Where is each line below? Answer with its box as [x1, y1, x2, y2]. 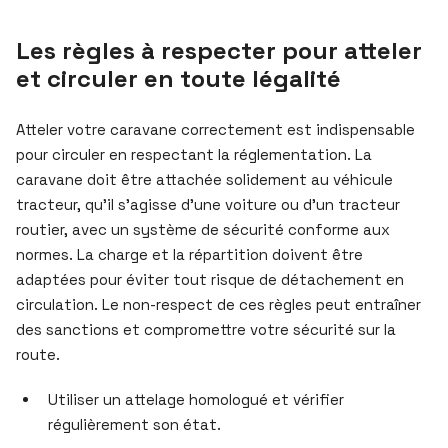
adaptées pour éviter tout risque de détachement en [16, 269, 404, 289]
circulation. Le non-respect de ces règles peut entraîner [16, 294, 421, 314]
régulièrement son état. [48, 414, 221, 434]
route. [16, 344, 60, 364]
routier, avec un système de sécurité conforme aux [16, 219, 390, 239]
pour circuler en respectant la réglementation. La [16, 144, 372, 164]
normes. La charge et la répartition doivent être [16, 244, 363, 264]
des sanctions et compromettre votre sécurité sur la [16, 319, 396, 339]
